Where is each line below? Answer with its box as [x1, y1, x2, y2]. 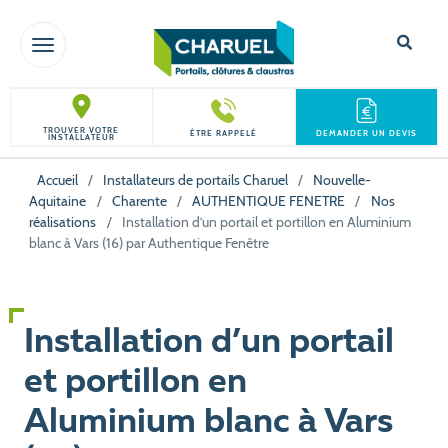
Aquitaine [29, 192, 87, 211]
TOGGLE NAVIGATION [42, 35, 224, 55]
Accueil [36, 171, 78, 190]
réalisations [29, 213, 97, 232]
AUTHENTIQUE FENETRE [192, 192, 346, 211]
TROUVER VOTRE [43, 125, 120, 135]
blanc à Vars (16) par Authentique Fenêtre [29, 234, 270, 253]
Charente [111, 192, 167, 211]
